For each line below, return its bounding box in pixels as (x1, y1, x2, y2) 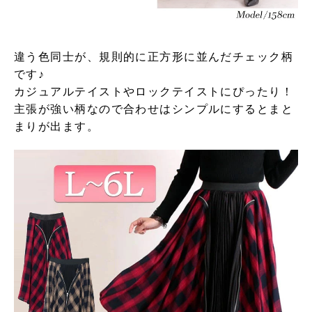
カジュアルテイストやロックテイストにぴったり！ (14, 85, 294, 97)
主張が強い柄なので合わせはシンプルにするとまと (14, 102, 294, 115)
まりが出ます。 (14, 120, 100, 132)
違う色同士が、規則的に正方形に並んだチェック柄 (14, 50, 294, 63)
